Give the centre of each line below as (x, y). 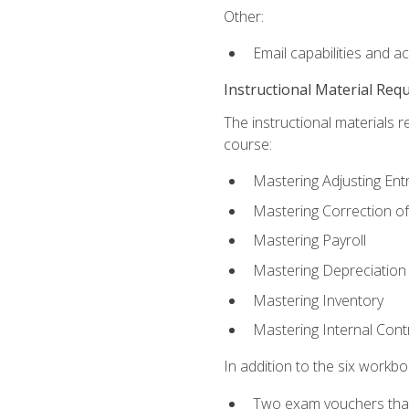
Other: (243, 16)
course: (247, 145)
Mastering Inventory (318, 300)
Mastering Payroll (309, 241)
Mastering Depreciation (329, 271)
